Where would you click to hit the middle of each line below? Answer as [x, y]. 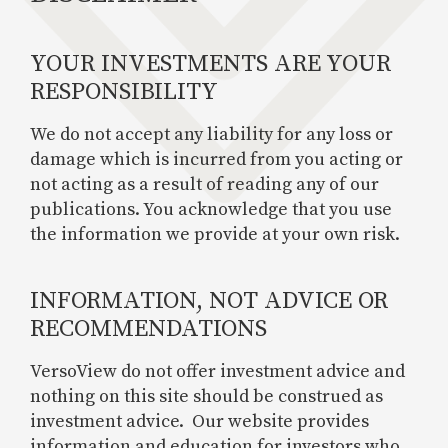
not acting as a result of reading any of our [204, 184]
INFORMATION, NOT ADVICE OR [209, 301]
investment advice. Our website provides [199, 421]
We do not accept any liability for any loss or [211, 134]
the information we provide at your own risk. [215, 234]
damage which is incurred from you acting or [216, 159]
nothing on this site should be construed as [206, 396]
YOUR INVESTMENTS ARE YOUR [210, 64]
